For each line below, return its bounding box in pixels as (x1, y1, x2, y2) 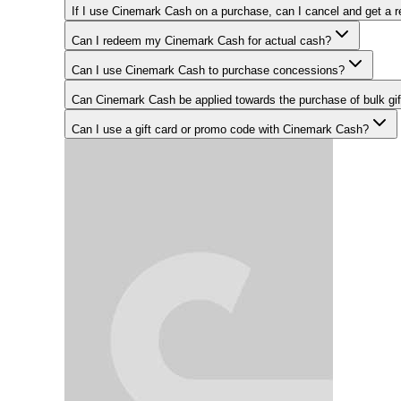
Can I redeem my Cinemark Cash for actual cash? (72, 33, 331, 47)
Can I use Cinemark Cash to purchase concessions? (72, 63, 345, 77)
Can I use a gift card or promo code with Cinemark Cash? (72, 122, 369, 136)
